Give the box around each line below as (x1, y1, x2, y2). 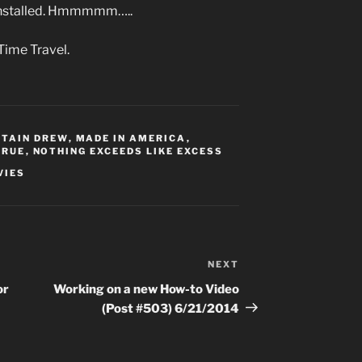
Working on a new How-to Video (53, 281, 240, 297)
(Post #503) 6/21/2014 (102, 301, 240, 316)
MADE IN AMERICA (75, 132, 187, 144)
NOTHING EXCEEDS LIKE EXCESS (32, 145, 224, 157)
